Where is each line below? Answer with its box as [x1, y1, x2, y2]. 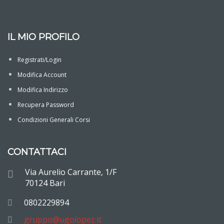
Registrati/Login [17, 55, 61, 64]
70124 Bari [25, 177, 65, 188]
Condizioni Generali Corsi [17, 115, 90, 124]
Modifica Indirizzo [17, 85, 68, 94]
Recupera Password [17, 100, 74, 109]
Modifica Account [17, 70, 66, 79]
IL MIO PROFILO [7, 31, 79, 42]
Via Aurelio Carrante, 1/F [25, 166, 116, 177]
